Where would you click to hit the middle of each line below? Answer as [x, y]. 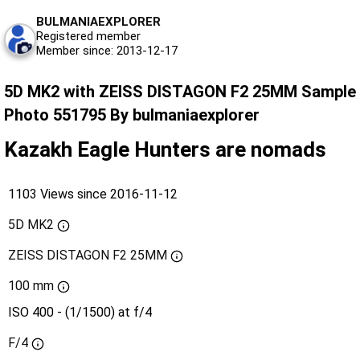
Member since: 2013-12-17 [107, 51]
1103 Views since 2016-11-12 [93, 194]
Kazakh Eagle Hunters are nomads [165, 150]
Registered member [88, 37]
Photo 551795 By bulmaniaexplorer [132, 115]
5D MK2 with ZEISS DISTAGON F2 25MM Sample [180, 92]
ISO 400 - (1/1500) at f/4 [80, 313]
